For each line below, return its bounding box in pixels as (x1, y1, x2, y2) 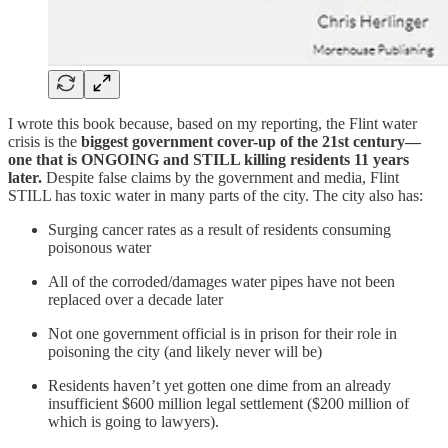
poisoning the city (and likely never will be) (48, 342, 322, 360)
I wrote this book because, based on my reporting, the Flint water (8, 114, 417, 132)
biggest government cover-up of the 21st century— (81, 132, 421, 150)
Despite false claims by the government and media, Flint (42, 168, 399, 186)
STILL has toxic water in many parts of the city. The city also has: (8, 186, 423, 204)
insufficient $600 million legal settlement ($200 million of (48, 394, 409, 412)
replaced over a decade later (48, 290, 223, 308)
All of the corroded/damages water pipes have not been (48, 272, 395, 290)
